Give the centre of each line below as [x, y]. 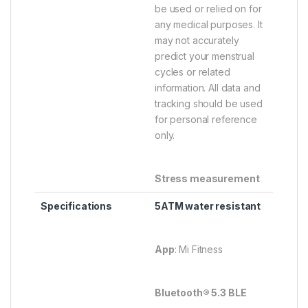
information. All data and [208, 88]
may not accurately [197, 41]
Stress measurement [207, 179]
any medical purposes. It [209, 25]
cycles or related [192, 72]
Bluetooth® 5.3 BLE [201, 293]
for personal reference [206, 120]
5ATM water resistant [208, 206]
